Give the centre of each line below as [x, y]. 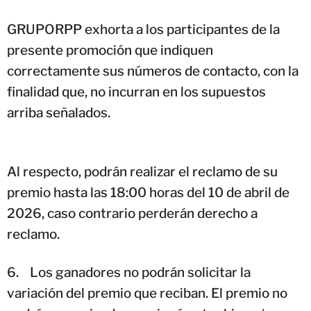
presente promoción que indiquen [110, 50]
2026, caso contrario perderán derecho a [132, 213]
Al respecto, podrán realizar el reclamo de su [142, 171]
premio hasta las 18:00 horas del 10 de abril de [148, 192]
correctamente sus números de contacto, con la [153, 71]
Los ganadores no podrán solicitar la [140, 272]
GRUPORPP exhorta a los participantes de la [143, 29]
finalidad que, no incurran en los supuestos [136, 92]
